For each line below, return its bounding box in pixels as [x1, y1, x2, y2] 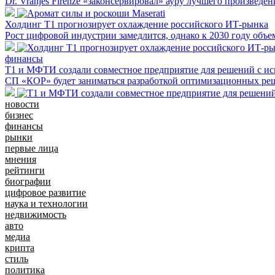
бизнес [5, 109, 33, 120]
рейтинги [5, 165, 45, 176]
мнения [5, 153, 36, 165]
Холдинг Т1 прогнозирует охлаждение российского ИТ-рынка [5, 18, 268, 29]
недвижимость [5, 209, 66, 220]
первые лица [5, 142, 58, 153]
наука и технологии [5, 198, 88, 209]
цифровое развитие [5, 187, 86, 198]
